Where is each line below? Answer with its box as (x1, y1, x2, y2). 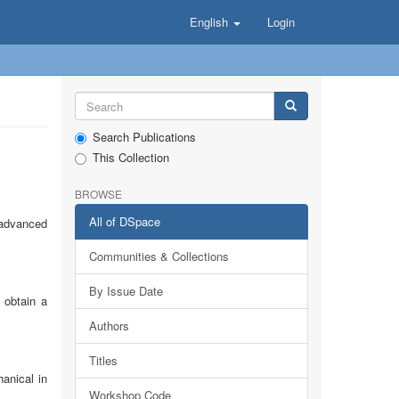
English (190, 13, 232, 30)
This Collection (92, 149, 169, 166)
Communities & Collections (88, 248, 229, 265)
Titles (88, 352, 118, 369)
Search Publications (92, 128, 196, 145)
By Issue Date (88, 282, 163, 299)
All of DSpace (88, 213, 160, 230)
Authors (88, 317, 129, 334)
